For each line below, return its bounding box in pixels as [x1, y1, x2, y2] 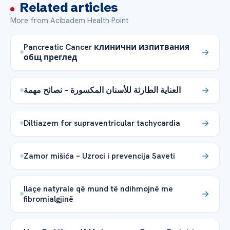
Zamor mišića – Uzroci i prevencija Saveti [24, 150, 175, 161]
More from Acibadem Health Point [10, 15, 128, 26]
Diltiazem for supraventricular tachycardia [24, 117, 180, 128]
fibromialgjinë [24, 193, 73, 204]
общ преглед [24, 51, 77, 63]
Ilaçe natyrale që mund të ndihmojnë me [24, 183, 173, 194]
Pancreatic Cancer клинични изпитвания [24, 41, 189, 52]
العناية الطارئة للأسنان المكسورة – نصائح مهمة [24, 84, 181, 95]
